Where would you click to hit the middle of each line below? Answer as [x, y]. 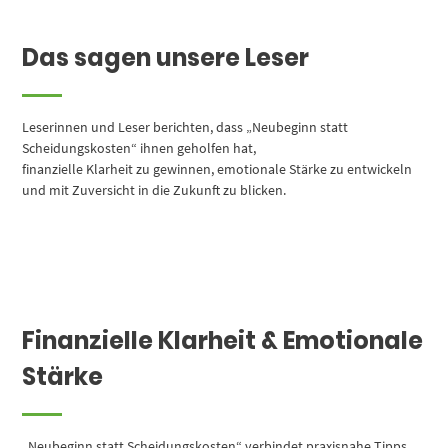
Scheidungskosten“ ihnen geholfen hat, [139, 147]
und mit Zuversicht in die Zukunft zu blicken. [154, 189]
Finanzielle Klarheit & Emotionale [223, 340]
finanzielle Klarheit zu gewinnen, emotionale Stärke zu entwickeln [217, 168]
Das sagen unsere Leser [166, 58]
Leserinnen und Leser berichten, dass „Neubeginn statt [185, 126]
